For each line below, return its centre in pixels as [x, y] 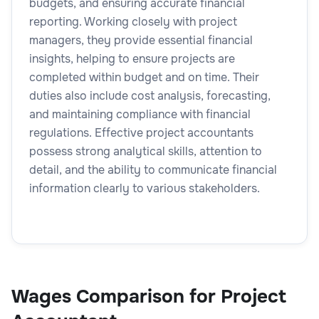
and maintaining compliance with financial [140, 114]
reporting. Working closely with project [133, 21]
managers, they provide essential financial [141, 40]
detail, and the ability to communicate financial [153, 169]
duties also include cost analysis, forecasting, [150, 95]
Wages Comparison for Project [149, 296]
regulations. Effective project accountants [141, 132]
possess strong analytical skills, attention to [146, 151]
